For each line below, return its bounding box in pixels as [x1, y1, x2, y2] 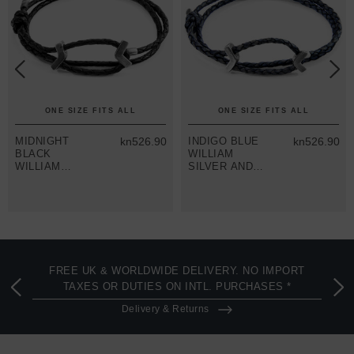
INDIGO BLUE [188, 134, 259, 147]
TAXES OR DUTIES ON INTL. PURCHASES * [62, 280, 292, 292]
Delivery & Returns [121, 303, 209, 314]
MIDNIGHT [15, 134, 69, 147]
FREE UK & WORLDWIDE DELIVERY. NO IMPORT [49, 264, 305, 277]
